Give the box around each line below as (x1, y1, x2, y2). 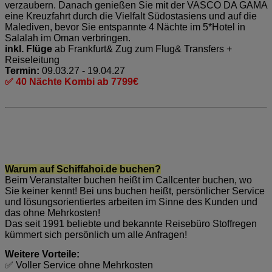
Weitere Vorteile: (5, 248, 80, 259)
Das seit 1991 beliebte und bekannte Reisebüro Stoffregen (5, 218, 257, 229)
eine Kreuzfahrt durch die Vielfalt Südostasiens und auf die (5, 10, 257, 21)
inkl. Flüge (5, 43, 52, 54)
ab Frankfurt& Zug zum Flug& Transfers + (52, 43, 232, 54)
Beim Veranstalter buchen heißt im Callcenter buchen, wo (5, 174, 252, 185)
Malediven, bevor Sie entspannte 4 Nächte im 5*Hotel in (5, 21, 245, 32)
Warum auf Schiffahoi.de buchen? (5, 163, 161, 174)
